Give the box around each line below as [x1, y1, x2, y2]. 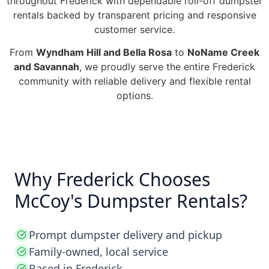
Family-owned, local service [29, 244, 168, 259]
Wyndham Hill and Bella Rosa [36, 46, 172, 58]
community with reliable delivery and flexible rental [18, 74, 251, 87]
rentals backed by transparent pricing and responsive [13, 8, 256, 21]
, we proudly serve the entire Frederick [79, 60, 255, 73]
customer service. [94, 23, 175, 35]
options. [116, 89, 153, 101]
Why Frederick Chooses [14, 167, 210, 192]
